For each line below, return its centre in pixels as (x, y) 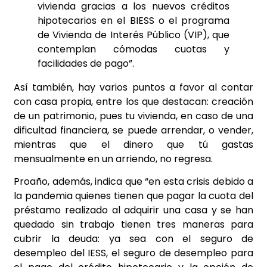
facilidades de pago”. (86, 63)
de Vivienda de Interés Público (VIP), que (133, 35)
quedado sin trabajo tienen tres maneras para (133, 225)
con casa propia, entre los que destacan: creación (133, 101)
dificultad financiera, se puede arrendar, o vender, (133, 130)
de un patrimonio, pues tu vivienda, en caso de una (133, 116)
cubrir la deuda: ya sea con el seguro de (133, 239)
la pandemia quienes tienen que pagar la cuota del (133, 196)
